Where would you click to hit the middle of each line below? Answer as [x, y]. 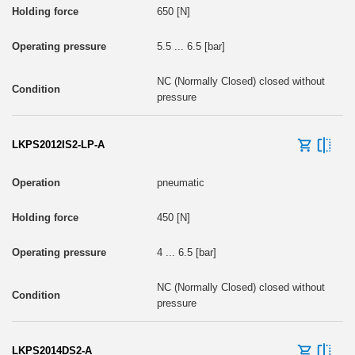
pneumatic [180, 182]
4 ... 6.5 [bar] [186, 252]
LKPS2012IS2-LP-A [58, 144]
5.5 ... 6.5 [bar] [191, 46]
